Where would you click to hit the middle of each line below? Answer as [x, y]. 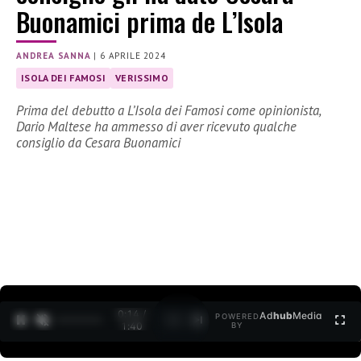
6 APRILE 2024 [133, 56]
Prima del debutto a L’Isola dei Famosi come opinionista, [168, 111]
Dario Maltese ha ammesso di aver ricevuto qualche [156, 127]
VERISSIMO [142, 78]
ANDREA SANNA [54, 56]
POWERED [238, 317]
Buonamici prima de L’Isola [149, 22]
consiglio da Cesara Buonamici [98, 143]
